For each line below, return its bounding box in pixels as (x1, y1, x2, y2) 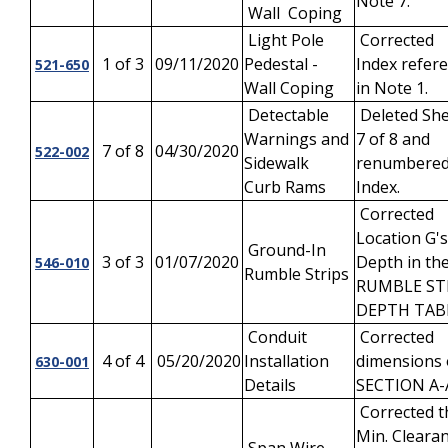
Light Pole (244, 29, 324, 51)
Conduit (244, 326, 307, 348)
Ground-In (244, 239, 326, 261)
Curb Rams (244, 176, 326, 198)
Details (244, 374, 296, 396)
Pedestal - (244, 53, 318, 75)
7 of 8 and (356, 128, 430, 150)
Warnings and (244, 128, 349, 150)
